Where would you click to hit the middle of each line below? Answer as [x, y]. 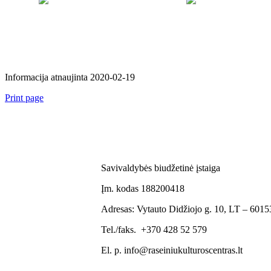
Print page [24, 97]
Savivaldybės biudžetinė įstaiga [161, 168]
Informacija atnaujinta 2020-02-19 [70, 77]
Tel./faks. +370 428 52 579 [154, 229]
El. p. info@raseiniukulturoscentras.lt [172, 250]
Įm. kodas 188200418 [143, 188]
